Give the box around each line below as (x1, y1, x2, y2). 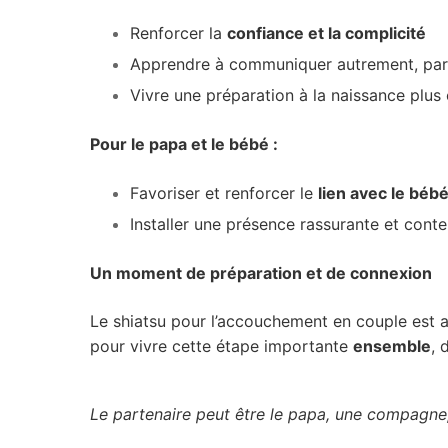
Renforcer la (130, 23, 227, 44)
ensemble (353, 335, 431, 356)
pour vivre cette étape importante (90, 335, 353, 356)
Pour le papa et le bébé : (90, 134, 278, 155)
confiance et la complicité (227, 23, 426, 44)
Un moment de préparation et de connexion (90, 263, 432, 284)
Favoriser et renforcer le (130, 183, 318, 204)
